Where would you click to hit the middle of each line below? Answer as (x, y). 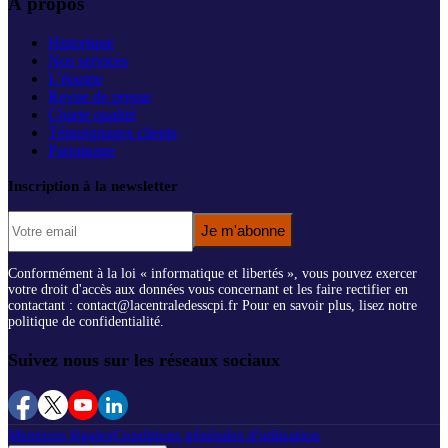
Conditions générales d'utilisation (216, 434)
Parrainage (81, 150)
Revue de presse (99, 96)
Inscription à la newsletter (93, 185)
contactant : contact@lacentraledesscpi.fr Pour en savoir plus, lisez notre (212, 305)
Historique (81, 42)
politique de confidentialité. (86, 321)
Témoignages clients (112, 132)
